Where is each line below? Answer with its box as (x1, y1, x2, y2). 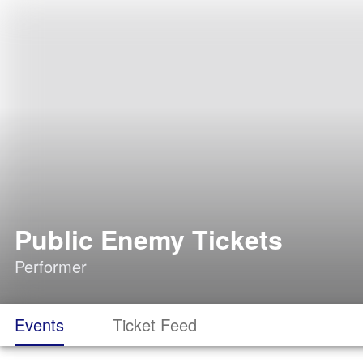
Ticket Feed (113, 313, 197, 336)
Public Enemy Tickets (15, 220, 283, 258)
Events (15, 313, 64, 336)
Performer (15, 254, 87, 278)
